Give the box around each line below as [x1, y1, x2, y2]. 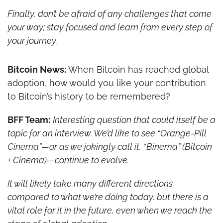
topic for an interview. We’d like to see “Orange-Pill [7, 127, 207, 138]
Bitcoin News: [7, 64, 66, 75]
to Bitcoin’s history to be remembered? [7, 91, 170, 102]
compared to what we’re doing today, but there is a [7, 191, 209, 202]
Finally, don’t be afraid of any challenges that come [7, 8, 212, 19]
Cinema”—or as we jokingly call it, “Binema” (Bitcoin [7, 141, 212, 152]
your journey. [7, 35, 57, 46]
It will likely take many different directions [7, 178, 173, 189]
